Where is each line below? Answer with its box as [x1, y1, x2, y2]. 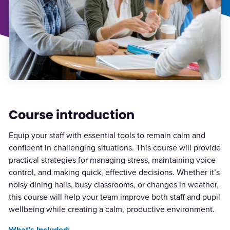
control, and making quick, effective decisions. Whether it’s [8, 166, 220, 179]
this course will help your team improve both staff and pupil [8, 191, 220, 203]
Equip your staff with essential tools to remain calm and [8, 129, 205, 142]
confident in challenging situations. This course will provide [8, 142, 221, 154]
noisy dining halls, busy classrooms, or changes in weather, [8, 179, 219, 191]
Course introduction [8, 106, 135, 124]
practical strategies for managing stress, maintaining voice [8, 154, 216, 166]
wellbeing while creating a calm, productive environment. [8, 203, 215, 216]
